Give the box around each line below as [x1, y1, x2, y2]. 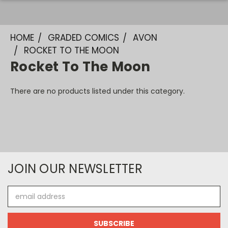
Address [8, 196, 36, 207]
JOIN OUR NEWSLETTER [8, 160, 142, 177]
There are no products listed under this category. [10, 86, 185, 96]
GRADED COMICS [48, 32, 119, 44]
